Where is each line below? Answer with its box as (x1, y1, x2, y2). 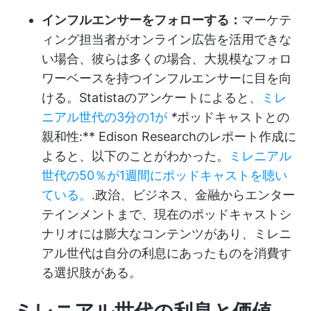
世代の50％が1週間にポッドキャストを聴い (42, 168, 287, 183)
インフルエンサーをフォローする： (42, 12, 242, 27)
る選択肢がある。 (42, 265, 142, 280)
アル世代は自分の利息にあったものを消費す (42, 246, 292, 260)
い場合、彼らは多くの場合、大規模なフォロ (42, 51, 292, 66)
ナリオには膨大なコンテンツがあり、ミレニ (42, 226, 292, 241)
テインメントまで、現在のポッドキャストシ (42, 207, 292, 221)
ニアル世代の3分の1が (42, 110, 167, 124)
